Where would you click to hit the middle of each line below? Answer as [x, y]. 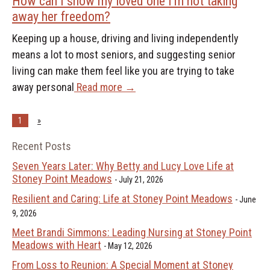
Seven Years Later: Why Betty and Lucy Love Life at [123, 166]
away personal [43, 87]
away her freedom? [61, 16]
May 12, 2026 [130, 246]
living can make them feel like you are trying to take [123, 71]
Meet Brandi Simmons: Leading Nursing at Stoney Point [132, 233]
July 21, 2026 [141, 180]
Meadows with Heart [56, 245]
